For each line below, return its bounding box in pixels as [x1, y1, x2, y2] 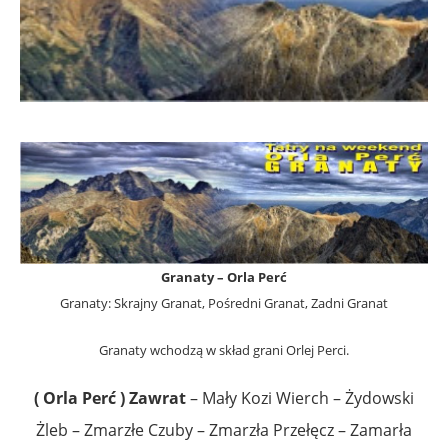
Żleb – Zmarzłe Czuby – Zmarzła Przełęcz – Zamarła [36, 419, 412, 442]
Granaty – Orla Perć [161, 268, 287, 287]
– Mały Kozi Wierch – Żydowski [186, 387, 414, 410]
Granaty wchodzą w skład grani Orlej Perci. [99, 341, 349, 360]
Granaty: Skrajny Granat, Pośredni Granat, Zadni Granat [60, 294, 388, 313]
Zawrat [129, 387, 186, 410]
